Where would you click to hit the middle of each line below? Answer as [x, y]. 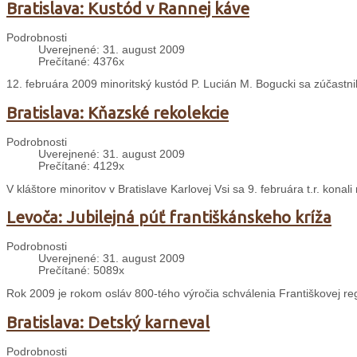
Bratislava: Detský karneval [108, 322]
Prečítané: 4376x [81, 61]
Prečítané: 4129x [81, 166]
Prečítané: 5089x [81, 271]
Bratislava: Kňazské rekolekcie [118, 113]
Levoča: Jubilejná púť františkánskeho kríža [169, 218]
